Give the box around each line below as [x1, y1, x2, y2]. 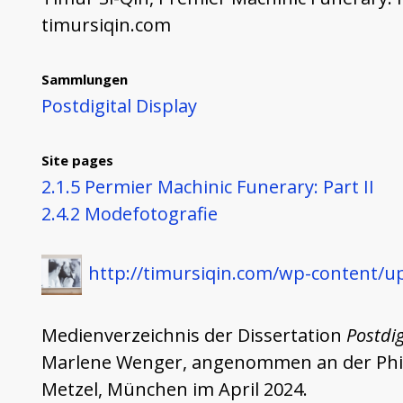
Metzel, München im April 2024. [40, 376, 308, 401]
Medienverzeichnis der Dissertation [40, 322, 346, 347]
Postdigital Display [40, 93, 197, 118]
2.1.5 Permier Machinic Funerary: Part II [40, 174, 374, 199]
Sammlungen [40, 69, 128, 88]
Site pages [40, 150, 113, 169]
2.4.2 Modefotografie [40, 201, 218, 226]
